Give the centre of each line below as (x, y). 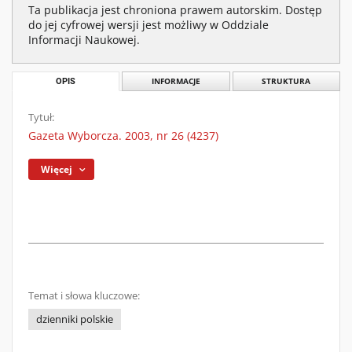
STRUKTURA (286, 81)
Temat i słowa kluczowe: (84, 296)
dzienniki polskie (75, 319)
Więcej (57, 169)
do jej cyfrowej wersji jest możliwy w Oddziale (148, 25)
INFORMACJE (176, 81)
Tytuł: (41, 117)
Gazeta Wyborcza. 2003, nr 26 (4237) (123, 136)
